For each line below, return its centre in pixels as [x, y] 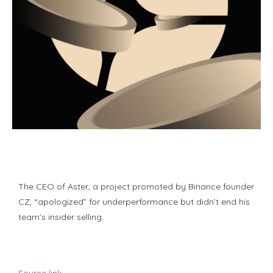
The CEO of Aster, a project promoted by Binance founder [136, 186]
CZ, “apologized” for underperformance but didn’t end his [134, 202]
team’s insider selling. [61, 217]
